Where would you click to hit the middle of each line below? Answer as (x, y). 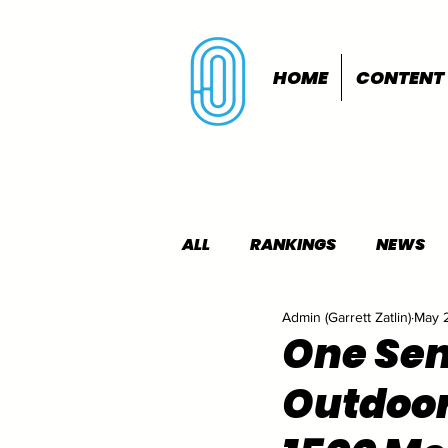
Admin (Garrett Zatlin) (346, 316)
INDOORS (260, 324)
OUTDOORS (385, 324)
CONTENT (400, 77)
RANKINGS (293, 244)
